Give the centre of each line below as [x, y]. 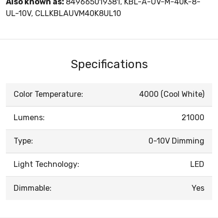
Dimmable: [33, 188]
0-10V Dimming [176, 141]
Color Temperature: [48, 94]
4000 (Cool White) [172, 94]
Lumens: [29, 117]
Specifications [109, 64]
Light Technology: [46, 164]
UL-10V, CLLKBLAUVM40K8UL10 [64, 13]
